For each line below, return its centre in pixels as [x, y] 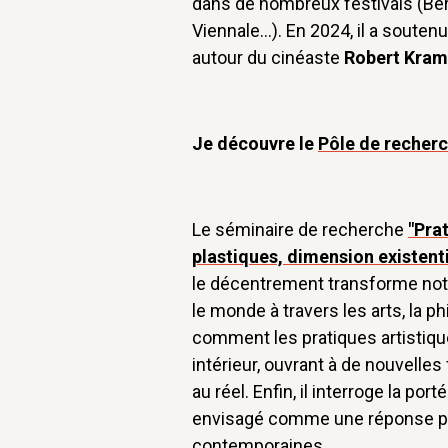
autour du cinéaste [268, 57]
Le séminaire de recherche [300, 229]
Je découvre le [255, 143]
